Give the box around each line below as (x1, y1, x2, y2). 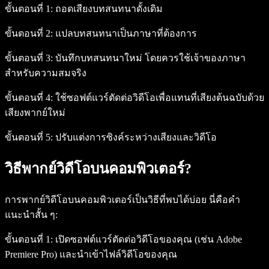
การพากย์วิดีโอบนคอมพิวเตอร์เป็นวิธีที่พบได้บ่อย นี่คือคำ (5, 195, 240, 205)
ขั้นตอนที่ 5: (5, 132, 53, 143)
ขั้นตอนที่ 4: (5, 92, 53, 103)
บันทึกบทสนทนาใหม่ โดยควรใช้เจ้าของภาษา (53, 53, 246, 64)
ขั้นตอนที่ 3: (5, 53, 53, 64)
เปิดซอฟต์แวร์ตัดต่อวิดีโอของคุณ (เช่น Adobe (53, 234, 242, 245)
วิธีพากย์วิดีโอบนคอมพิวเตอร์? (5, 161, 192, 177)
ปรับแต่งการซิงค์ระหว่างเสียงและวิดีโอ (53, 132, 217, 143)
